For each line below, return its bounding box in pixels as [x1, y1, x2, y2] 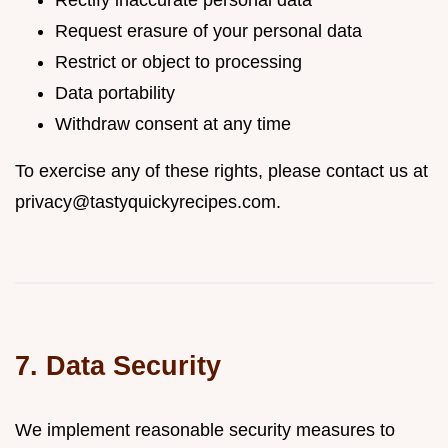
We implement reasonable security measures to [15, 420, 395, 440]
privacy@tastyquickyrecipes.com [15, 192, 276, 212]
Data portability [55, 83, 175, 103]
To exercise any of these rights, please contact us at [15, 161, 428, 181]
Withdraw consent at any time [55, 114, 291, 134]
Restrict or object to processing [55, 52, 302, 72]
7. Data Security [15, 350, 221, 381]
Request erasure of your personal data [55, 21, 362, 41]
